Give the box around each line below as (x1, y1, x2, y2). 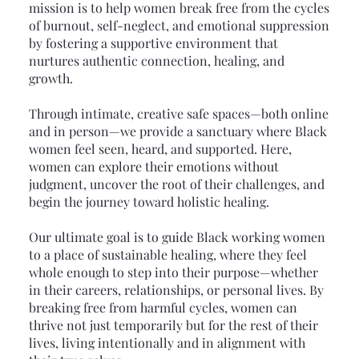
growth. (28, 69, 73, 87)
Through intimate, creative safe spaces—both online (28, 104, 329, 122)
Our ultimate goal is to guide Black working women (28, 228, 325, 245)
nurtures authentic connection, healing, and (28, 51, 284, 69)
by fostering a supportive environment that (28, 34, 278, 51)
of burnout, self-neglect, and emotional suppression (28, 16, 329, 34)
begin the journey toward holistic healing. (28, 192, 269, 210)
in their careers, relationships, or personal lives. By (28, 280, 324, 298)
